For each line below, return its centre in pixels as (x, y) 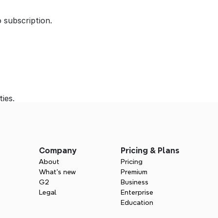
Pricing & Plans (150, 151)
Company (58, 151)
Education (137, 202)
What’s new (57, 172)
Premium (134, 172)
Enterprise (137, 192)
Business (135, 182)
